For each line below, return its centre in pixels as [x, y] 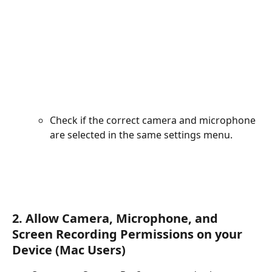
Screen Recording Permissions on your [129, 234]
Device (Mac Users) [69, 250]
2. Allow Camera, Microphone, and [117, 219]
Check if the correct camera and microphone [154, 120]
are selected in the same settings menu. [141, 134]
